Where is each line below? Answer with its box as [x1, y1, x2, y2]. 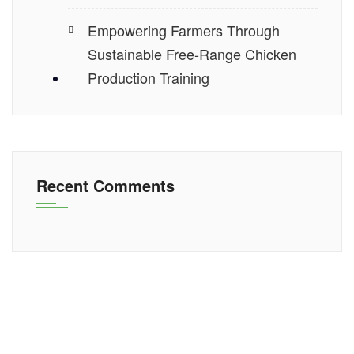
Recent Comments [36, 174, 175, 197]
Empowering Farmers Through [88, 20, 280, 40]
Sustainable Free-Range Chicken [88, 43, 296, 64]
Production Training [88, 67, 209, 88]
